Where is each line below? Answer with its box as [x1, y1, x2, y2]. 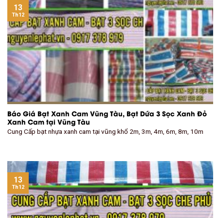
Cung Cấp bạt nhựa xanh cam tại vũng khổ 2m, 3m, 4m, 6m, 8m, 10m [7, 127, 203, 136]
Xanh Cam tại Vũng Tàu [7, 116, 90, 127]
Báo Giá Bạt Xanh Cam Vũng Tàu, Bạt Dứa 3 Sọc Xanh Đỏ [7, 108, 207, 118]
